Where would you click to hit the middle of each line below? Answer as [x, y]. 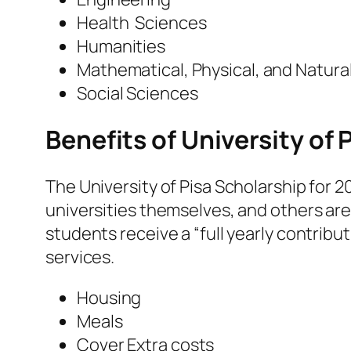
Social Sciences [138, 93]
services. [80, 257]
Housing [109, 297]
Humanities [121, 46]
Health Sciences [142, 22]
